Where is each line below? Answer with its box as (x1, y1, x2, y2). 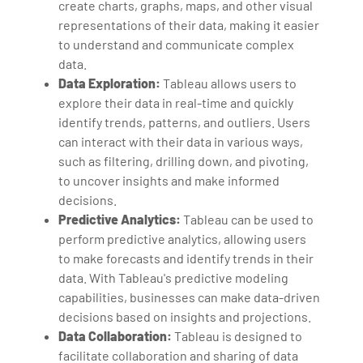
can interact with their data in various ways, (58, 133, 304, 149)
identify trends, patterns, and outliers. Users (58, 113, 311, 130)
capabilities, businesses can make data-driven (58, 288, 321, 305)
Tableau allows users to (160, 75, 297, 91)
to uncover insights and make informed (58, 172, 280, 188)
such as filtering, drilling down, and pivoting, (58, 152, 310, 169)
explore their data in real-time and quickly (58, 94, 294, 110)
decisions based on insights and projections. (58, 308, 312, 324)
